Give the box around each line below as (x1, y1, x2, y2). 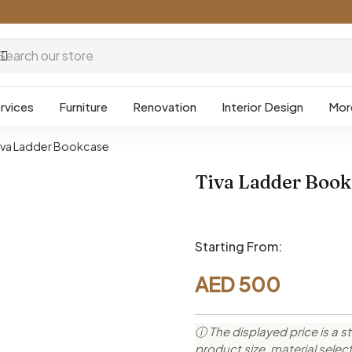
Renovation (132, 99, 196, 114)
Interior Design (221, 99, 303, 114)
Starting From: (195, 237, 282, 255)
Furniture (58, 99, 108, 114)
